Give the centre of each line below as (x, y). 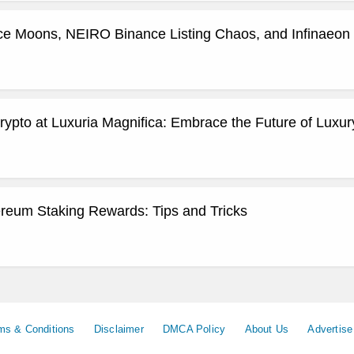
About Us (267, 329)
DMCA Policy (194, 329)
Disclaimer (119, 329)
